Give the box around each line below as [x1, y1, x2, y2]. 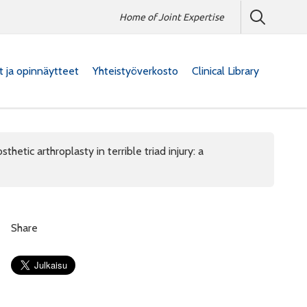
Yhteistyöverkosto [93, 64, 178, 77]
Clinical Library [192, 64, 259, 77]
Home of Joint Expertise [119, 11, 224, 23]
